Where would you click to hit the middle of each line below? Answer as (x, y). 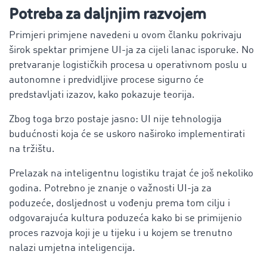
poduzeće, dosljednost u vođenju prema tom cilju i (119, 203)
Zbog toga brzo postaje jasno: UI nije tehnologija (115, 119)
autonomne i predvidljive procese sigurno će (106, 80)
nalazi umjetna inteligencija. (72, 248)
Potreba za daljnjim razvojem (108, 14)
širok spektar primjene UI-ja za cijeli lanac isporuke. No (131, 50)
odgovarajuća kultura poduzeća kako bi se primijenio (125, 218)
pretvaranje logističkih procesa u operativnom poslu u (128, 65)
